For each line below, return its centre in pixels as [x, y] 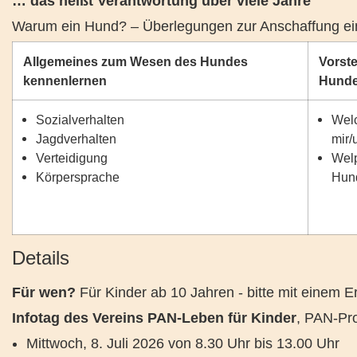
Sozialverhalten [80, 120]
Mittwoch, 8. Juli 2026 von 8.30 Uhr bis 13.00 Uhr [183, 343]
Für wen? [46, 292]
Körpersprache [78, 177]
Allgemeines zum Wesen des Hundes [135, 61]
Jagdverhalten [76, 139]
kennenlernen [65, 80]
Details [41, 258]
